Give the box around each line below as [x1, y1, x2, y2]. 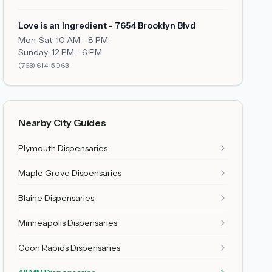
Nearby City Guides [18, 117, 106, 129]
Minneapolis [18, 217, 66, 228]
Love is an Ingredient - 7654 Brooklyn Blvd [18, 20, 196, 31]
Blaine [18, 192, 43, 203]
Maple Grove [18, 168, 70, 178]
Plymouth [18, 143, 56, 154]
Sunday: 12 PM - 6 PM [18, 47, 103, 58]
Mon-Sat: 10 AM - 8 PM [18, 35, 109, 46]
